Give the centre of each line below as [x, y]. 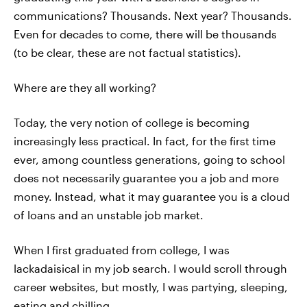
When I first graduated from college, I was [122, 250]
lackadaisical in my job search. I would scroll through [150, 268]
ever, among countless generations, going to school [149, 159]
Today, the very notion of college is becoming [132, 122]
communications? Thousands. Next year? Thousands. [153, 15]
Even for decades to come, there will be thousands [145, 34]
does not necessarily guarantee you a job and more [146, 178]
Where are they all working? [85, 87]
